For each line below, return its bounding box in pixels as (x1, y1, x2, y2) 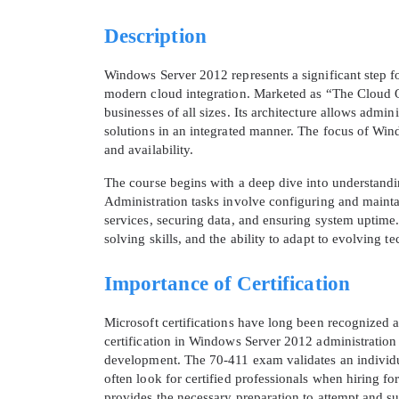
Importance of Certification (104, 273, 350, 296)
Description (104, 25, 207, 48)
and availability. (104, 142, 194, 158)
